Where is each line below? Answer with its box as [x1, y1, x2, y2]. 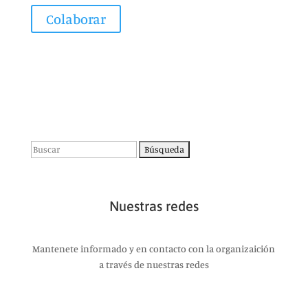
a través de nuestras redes [98, 258, 209, 270]
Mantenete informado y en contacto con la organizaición [32, 243, 276, 254]
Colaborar [45, 10, 106, 27]
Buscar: [30, 142, 60, 154]
